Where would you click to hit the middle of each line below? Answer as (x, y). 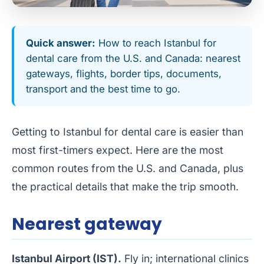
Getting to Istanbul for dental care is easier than (128, 132)
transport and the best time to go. (103, 89)
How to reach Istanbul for (156, 43)
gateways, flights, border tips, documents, (124, 74)
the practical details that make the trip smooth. (125, 187)
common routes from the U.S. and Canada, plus (128, 169)
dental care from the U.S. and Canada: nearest (133, 59)
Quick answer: (61, 43)
